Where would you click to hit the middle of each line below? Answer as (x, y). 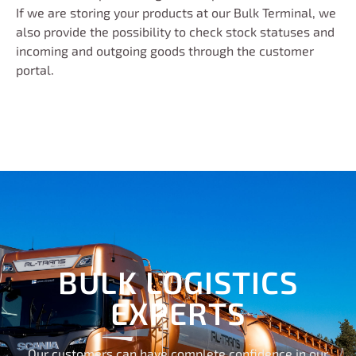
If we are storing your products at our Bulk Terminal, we (176, 12)
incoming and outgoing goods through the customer (165, 50)
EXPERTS (178, 312)
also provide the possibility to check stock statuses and (175, 31)
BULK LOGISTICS (178, 281)
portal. (35, 69)
